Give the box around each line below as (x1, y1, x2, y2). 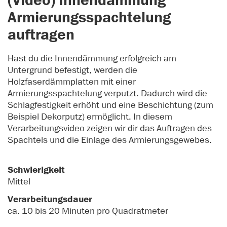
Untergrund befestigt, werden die (8, 64, 137, 75)
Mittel (8, 175, 30, 187)
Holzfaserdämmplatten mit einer (8, 75, 136, 87)
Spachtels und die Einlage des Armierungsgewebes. (8, 134, 212, 145)
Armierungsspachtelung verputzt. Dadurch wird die (8, 87, 207, 99)
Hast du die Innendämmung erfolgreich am (8, 52, 176, 64)
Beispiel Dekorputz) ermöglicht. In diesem (8, 110, 172, 122)
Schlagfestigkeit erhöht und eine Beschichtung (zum (8, 99, 213, 110)
